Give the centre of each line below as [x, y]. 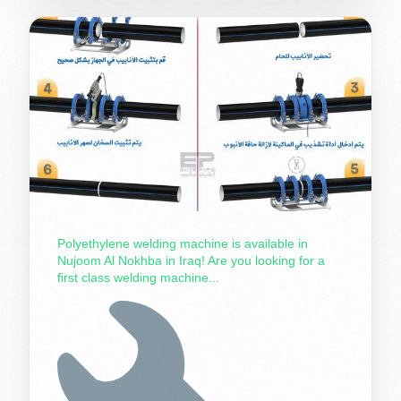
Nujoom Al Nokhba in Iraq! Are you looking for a [191, 260]
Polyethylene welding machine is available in [182, 243]
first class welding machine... [138, 277]
